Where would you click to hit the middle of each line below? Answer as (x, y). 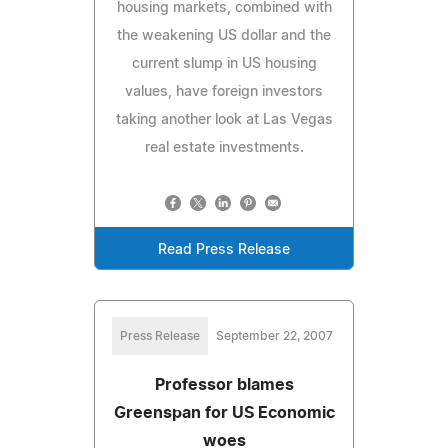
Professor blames (224, 384)
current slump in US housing (224, 63)
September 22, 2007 (274, 335)
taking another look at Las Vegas (224, 119)
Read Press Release (224, 249)
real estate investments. (224, 147)
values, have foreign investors (224, 91)
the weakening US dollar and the (224, 35)
